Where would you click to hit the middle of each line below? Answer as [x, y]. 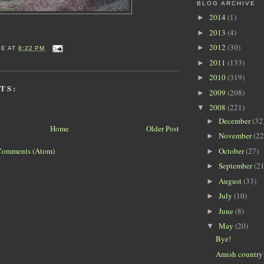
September [236, 166]
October [232, 151]
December [235, 121]
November [236, 136]
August [231, 181]
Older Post [163, 129]
